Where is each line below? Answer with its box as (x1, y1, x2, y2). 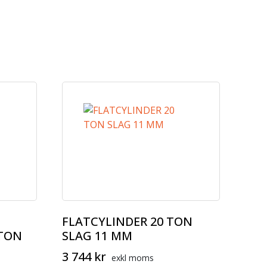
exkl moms (111, 252, 154, 263)
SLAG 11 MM (61, 228, 132, 244)
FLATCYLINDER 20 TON (61, 213, 193, 229)
